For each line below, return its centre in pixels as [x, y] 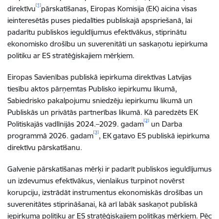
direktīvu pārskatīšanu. [45, 147]
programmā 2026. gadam [50, 135]
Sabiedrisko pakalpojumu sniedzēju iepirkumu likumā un [100, 100]
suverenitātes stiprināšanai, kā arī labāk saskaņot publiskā [102, 204]
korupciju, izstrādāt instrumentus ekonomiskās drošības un [105, 192]
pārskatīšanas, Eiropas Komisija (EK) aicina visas [119, 8]
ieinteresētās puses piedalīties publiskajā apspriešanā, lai [100, 20]
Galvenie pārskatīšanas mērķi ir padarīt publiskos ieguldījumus [109, 169]
